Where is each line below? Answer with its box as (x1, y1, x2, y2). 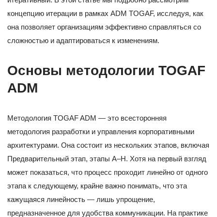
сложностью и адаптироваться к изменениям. (7, 36, 159, 45)
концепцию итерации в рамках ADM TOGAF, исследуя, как (7, 9, 203, 18)
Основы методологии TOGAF (7, 63, 205, 78)
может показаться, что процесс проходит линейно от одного (7, 168, 208, 177)
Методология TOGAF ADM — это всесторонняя (7, 114, 167, 123)
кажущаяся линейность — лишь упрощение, (7, 195, 155, 204)
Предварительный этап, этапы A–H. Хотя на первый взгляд (7, 155, 206, 163)
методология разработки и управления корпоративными (7, 127, 194, 136)
